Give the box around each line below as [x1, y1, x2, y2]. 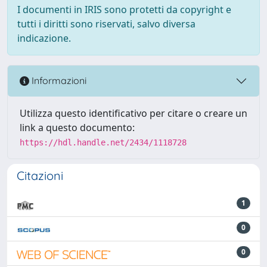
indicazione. [17, 31, 71, 45]
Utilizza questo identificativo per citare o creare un [20, 106, 247, 120]
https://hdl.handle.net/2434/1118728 [20, 137, 187, 147]
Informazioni [29, 74, 86, 87]
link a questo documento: [20, 120, 135, 134]
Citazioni [17, 167, 63, 183]
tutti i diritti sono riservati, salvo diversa [17, 17, 195, 30]
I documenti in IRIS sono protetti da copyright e [17, 2, 231, 16]
